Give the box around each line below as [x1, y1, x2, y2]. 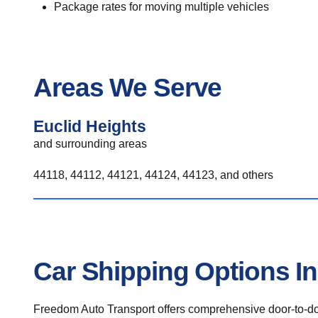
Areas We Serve [33, 72, 222, 102]
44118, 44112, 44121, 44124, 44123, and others [33, 169, 273, 181]
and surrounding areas [33, 138, 147, 150]
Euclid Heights [33, 117, 146, 136]
